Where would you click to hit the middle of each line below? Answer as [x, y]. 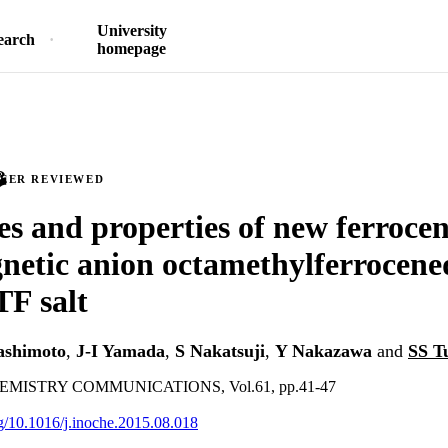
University [131, 30]
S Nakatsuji [220, 351]
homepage [131, 48]
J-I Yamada [120, 351]
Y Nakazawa [323, 351]
